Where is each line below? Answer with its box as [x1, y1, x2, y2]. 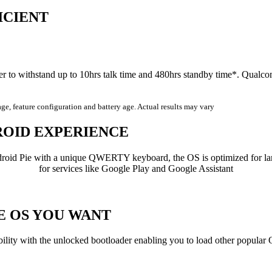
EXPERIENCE [30, 123, 129, 140]
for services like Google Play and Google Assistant [39, 163, 233, 174]
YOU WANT [29, 206, 111, 223]
